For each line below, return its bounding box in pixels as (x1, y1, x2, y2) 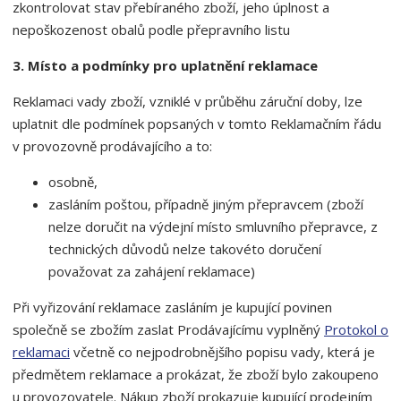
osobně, (48, 173, 98, 191)
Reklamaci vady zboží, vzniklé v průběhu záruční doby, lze (13, 92, 363, 110)
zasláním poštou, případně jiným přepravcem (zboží (48, 195, 363, 213)
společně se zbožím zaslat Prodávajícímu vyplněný (13, 320, 324, 338)
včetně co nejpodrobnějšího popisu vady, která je (70, 343, 375, 361)
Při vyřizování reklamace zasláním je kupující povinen (13, 298, 332, 316)
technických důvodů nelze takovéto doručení (48, 240, 321, 258)
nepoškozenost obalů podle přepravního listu (13, 21, 290, 38)
